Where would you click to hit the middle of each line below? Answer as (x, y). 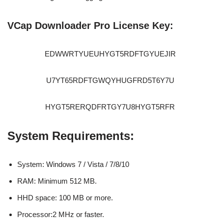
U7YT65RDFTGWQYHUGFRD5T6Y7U (110, 80)
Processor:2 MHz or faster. (61, 214)
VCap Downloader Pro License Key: (90, 25)
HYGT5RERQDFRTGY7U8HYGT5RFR (110, 107)
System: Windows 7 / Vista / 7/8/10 (73, 164)
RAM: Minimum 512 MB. (57, 181)
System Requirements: (71, 136)
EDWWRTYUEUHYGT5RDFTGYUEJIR (110, 54)
